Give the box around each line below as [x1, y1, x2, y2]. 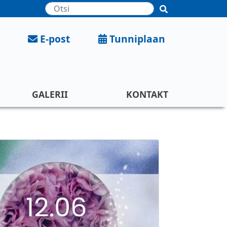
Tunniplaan [109, 31, 165, 46]
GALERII [32, 88, 68, 101]
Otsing [99, 2, 125, 13]
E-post [40, 31, 70, 46]
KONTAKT [126, 88, 169, 101]
